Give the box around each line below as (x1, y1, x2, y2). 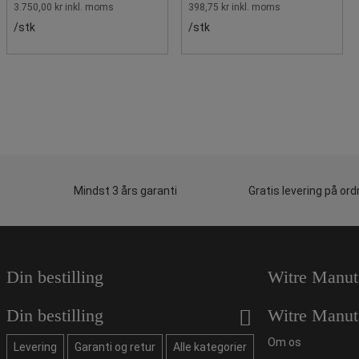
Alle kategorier (173, 340, 247, 353)
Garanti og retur (75, 340, 155, 353)
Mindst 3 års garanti (74, 184, 178, 197)
